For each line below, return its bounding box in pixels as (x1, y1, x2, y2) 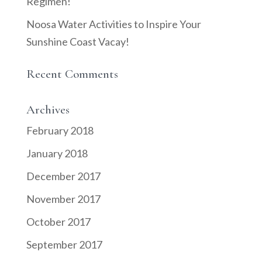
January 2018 (26, 147, 88, 160)
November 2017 (26, 192, 101, 206)
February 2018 (26, 124, 94, 137)
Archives (26, 102, 70, 118)
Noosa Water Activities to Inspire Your (26, 18, 201, 31)
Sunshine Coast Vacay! (26, 35, 129, 49)
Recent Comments (26, 67, 118, 82)
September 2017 (26, 238, 102, 251)
